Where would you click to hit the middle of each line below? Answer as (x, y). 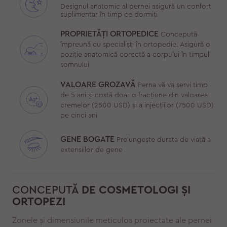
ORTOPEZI (39, 201)
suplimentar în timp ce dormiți (109, 15)
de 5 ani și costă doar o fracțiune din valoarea (134, 96)
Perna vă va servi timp (173, 85)
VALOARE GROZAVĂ (98, 85)
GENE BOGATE (87, 140)
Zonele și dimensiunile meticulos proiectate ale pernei (112, 220)
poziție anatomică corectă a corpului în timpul (135, 55)
